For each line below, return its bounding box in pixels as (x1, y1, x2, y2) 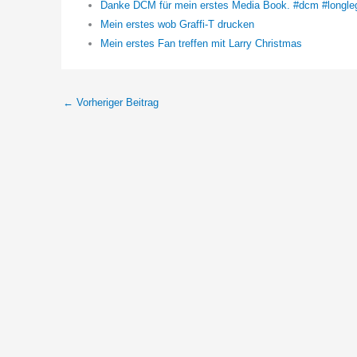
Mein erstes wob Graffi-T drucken (100, 18, 254, 31)
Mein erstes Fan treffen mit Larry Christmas (100, 37, 302, 50)
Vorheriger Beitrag (73, 96, 159, 108)
